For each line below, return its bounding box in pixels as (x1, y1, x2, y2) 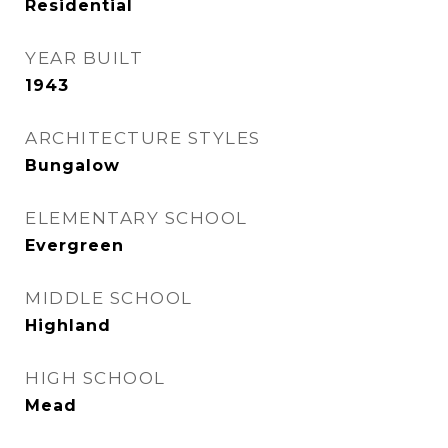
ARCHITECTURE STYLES (25, 128, 261, 148)
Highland (25, 316, 111, 335)
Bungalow (25, 156, 120, 175)
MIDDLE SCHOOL (25, 288, 193, 308)
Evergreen (25, 236, 124, 255)
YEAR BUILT (25, 48, 143, 68)
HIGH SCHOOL (25, 368, 166, 388)
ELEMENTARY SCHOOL (25, 208, 248, 228)
